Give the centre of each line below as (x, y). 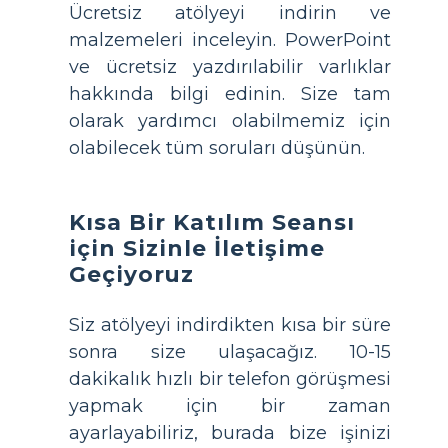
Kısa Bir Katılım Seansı (212, 222)
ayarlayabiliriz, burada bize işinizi (230, 433)
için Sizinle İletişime (197, 248)
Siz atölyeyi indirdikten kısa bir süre (230, 325)
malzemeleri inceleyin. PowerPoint (230, 40)
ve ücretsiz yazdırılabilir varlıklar (230, 67)
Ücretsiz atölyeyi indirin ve (230, 13)
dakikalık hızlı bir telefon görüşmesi (230, 379)
